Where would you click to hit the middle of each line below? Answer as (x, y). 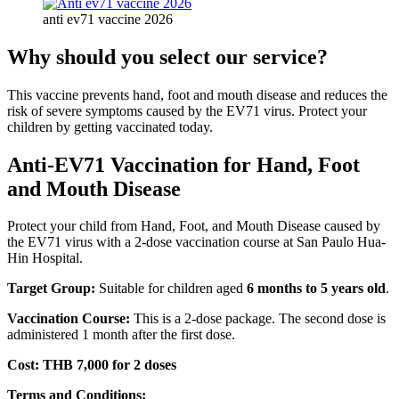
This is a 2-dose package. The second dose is (258, 319)
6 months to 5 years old (316, 289)
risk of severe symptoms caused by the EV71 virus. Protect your (187, 110)
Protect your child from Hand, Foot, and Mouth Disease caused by (194, 226)
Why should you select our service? (167, 57)
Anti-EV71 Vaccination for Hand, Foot (183, 164)
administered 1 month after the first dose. (121, 335)
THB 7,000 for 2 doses (110, 365)
